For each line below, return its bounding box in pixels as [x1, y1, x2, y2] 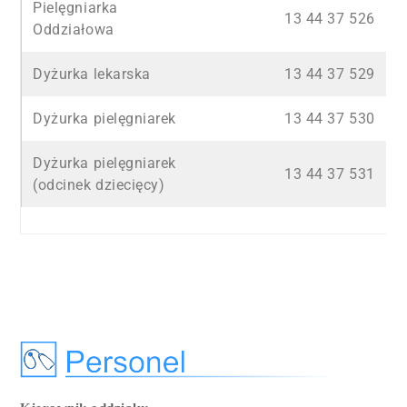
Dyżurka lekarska [33, 65, 151, 83]
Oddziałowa [33, 21, 114, 38]
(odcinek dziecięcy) [33, 176, 165, 194]
